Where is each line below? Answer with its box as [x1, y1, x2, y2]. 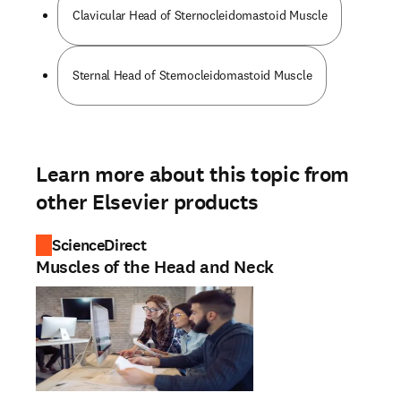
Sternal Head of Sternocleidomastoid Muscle [73, 67, 312, 83]
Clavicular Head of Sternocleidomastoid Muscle [73, 7, 328, 23]
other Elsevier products [36, 188, 259, 217]
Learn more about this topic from [36, 160, 349, 189]
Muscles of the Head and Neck [36, 255, 274, 279]
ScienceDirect [52, 235, 147, 256]
